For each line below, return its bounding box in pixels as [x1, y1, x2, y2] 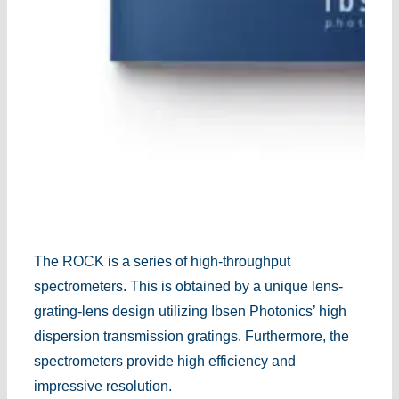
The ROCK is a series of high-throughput [33, 253, 290, 269]
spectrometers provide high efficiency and [33, 353, 296, 369]
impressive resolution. [33, 378, 172, 394]
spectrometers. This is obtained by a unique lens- [33, 278, 343, 294]
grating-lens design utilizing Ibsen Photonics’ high [33, 303, 346, 319]
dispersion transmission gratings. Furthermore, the [33, 328, 349, 344]
